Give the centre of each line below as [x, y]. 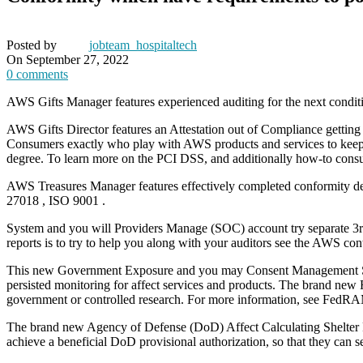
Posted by [32, 45]
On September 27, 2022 [68, 60]
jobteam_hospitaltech [143, 45]
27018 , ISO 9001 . [56, 201]
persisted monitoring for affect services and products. [141, 285]
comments [42, 75]
